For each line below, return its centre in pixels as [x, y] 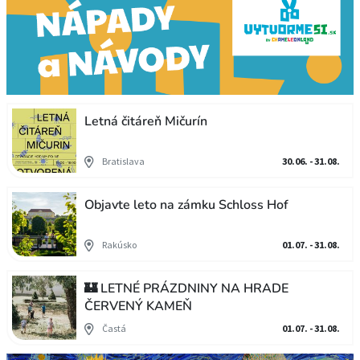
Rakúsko [119, 245]
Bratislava [123, 161]
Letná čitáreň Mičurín [146, 121]
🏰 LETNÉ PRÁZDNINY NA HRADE [186, 288]
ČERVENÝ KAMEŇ [138, 306]
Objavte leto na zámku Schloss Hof [186, 205]
